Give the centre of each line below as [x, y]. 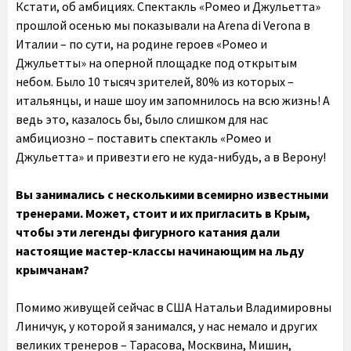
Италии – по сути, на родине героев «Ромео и [141, 44]
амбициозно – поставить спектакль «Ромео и [143, 138]
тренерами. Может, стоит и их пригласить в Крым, [163, 213]
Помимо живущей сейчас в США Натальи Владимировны [174, 307]
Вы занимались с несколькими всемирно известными [172, 194]
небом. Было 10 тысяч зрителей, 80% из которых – [155, 81]
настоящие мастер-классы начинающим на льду [160, 251]
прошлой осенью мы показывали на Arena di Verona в [163, 25]
